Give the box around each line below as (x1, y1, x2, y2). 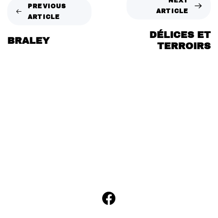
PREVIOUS (28, 2, 67, 10)
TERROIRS (157, 41, 211, 51)
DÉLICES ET (149, 30, 211, 40)
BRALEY (7, 35, 50, 46)
